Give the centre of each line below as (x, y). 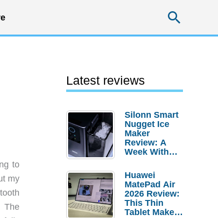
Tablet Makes (152, 212)
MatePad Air (150, 184)
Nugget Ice (147, 124)
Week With (147, 152)
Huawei (140, 175)
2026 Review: (152, 194)
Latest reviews (106, 80)
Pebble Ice (146, 161)
